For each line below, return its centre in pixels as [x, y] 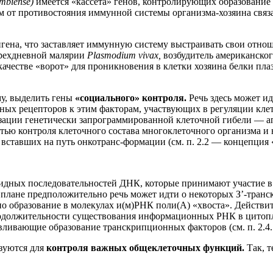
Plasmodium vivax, [125, 55]
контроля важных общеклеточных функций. [147, 247]
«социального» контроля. [132, 97]
